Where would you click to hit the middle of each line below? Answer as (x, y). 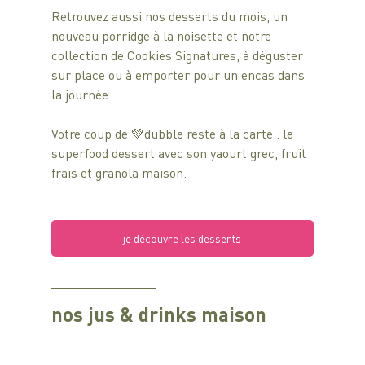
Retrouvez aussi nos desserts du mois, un (171, 15)
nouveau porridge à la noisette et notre (163, 35)
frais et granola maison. (119, 172)
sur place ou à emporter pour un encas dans (179, 74)
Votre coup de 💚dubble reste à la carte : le (174, 133)
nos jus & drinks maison (158, 314)
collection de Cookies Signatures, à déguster (178, 55)
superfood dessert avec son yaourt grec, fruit (180, 152)
